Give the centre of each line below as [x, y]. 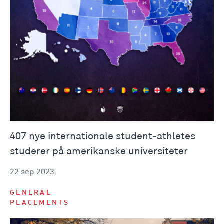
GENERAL [31, 193]
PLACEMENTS [40, 203]
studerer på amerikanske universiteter [99, 152]
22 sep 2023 [32, 172]
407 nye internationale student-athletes [103, 137]
